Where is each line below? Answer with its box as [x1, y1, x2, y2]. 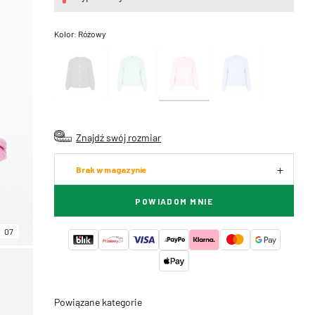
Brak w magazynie [76, 165, 148, 174]
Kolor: [54, 28, 79, 39]
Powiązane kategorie [54, 295, 143, 308]
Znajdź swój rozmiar [76, 131, 162, 143]
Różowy [78, 28, 107, 39]
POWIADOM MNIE [135, 196, 213, 206]
